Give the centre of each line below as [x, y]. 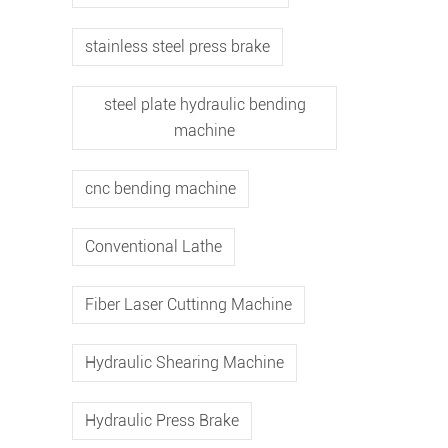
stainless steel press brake [177, 46]
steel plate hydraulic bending [204, 104]
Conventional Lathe [153, 246]
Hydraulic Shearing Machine [184, 362]
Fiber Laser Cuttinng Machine [188, 304]
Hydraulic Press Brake [162, 420]
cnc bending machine [160, 188]
